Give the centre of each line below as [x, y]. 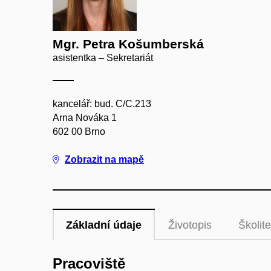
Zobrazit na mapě [104, 159]
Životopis [190, 225]
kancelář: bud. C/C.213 [102, 104]
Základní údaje [104, 225]
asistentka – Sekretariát [103, 58]
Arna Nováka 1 [85, 118]
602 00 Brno [79, 132]
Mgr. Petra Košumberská [128, 44]
